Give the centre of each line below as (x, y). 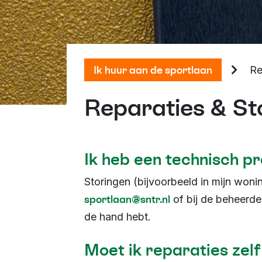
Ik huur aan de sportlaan (153, 70)
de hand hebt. (118, 217)
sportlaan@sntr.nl (127, 199)
